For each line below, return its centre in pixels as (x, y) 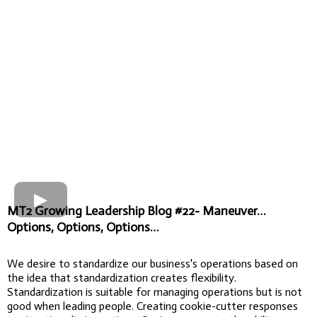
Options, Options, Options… (83, 227)
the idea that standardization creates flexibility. (122, 277)
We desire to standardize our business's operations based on (152, 263)
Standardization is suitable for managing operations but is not (155, 292)
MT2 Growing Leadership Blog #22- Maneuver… (136, 211)
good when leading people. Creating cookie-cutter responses (152, 306)
